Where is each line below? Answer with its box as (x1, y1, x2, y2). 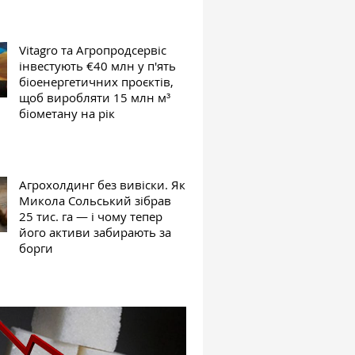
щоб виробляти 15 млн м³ (19, 90, 171, 106)
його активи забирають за (19, 224, 172, 241)
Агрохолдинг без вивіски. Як (19, 177, 186, 193)
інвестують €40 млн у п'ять (19, 58, 177, 74)
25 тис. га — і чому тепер (19, 208, 163, 225)
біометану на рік (19, 105, 116, 122)
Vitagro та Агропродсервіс (19, 42, 167, 59)
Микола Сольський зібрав (19, 193, 172, 209)
